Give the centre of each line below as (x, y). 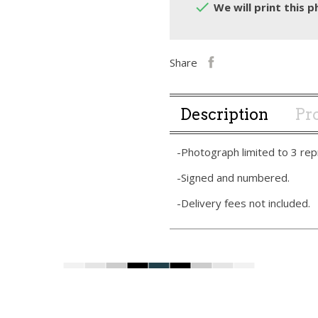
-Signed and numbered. (233, 178)
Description (224, 115)
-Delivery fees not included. (243, 203)
